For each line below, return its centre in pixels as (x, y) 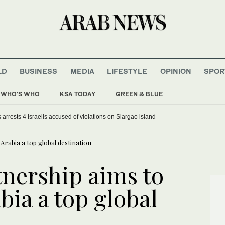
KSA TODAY (78, 94)
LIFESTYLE (127, 71)
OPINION (176, 71)
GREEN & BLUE (139, 94)
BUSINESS (39, 71)
